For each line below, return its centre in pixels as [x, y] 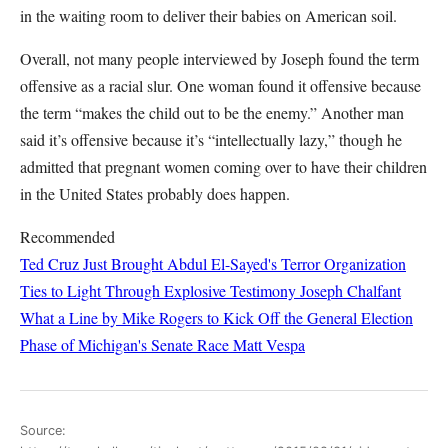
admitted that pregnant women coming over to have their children [223, 166]
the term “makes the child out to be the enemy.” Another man [212, 112]
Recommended [67, 236]
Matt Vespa [269, 344]
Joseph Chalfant [350, 290]
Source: [43, 430]
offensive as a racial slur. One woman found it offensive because [220, 85]
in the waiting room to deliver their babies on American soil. [208, 15]
